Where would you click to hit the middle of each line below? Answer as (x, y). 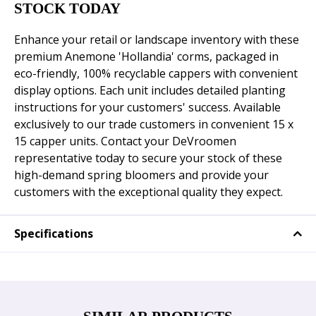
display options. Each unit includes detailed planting (150, 91)
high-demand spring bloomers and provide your (141, 175)
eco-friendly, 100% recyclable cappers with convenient (156, 74)
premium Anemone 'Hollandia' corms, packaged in (146, 57)
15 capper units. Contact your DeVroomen (125, 141)
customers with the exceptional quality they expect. (148, 192)
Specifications (54, 234)
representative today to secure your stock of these (148, 158)
